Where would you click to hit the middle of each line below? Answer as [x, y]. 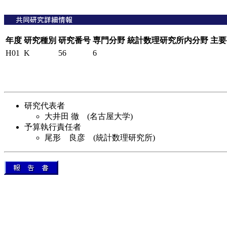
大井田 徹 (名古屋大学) [89, 116]
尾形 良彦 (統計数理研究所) [100, 138]
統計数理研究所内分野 [168, 40]
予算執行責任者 [53, 127]
